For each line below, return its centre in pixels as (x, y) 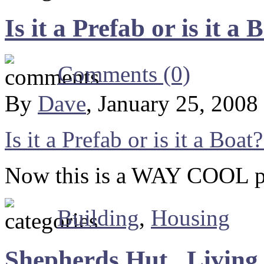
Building (98, 217)
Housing (190, 217)
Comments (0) (124, 74)
